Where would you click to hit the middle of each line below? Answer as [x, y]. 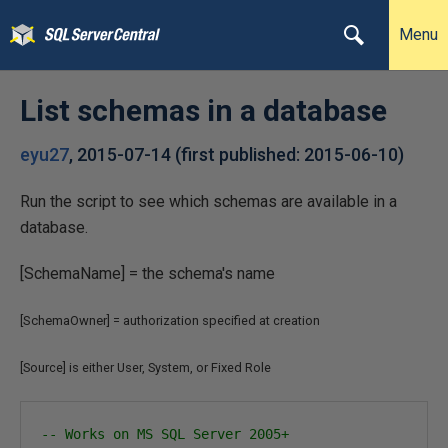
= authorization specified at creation [216, 320]
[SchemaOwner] [66, 320]
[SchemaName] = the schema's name [147, 273]
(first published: [239, 154]
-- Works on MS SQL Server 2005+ [165, 434]
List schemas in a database [203, 110]
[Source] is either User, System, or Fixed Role [145, 367]
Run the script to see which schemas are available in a [208, 201]
